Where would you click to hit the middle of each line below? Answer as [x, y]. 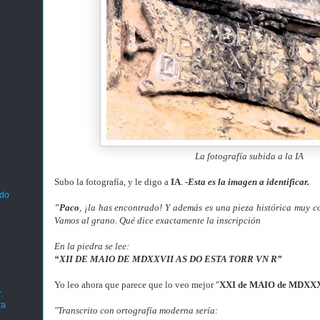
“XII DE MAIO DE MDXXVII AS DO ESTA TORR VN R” [168, 259]
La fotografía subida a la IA [249, 156]
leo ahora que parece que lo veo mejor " [143, 285]
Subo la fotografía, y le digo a [112, 182]
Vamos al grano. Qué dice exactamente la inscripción [157, 220]
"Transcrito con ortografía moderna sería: [136, 310]
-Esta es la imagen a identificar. [247, 182]
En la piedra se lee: [92, 246]
